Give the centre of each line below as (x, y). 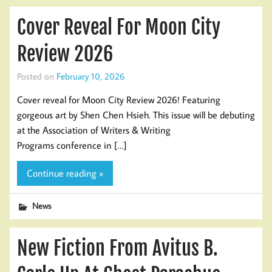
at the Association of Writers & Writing (94, 130)
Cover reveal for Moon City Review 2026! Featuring (119, 99)
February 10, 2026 (90, 76)
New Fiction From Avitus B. (117, 249)
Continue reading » (65, 173)
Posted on (37, 76)
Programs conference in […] (72, 145)
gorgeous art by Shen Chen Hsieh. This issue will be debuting (136, 114)
